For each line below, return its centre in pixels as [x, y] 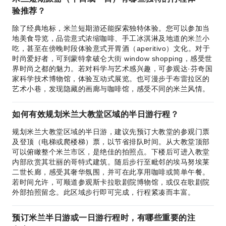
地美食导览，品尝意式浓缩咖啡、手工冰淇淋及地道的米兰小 [111, 38]
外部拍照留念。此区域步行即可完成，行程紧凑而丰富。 [104, 192]
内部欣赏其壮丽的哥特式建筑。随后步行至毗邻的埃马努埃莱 [111, 162]
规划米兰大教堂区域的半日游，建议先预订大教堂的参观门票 [111, 132]
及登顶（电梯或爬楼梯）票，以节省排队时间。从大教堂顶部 [111, 142]
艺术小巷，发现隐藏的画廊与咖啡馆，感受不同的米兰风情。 [111, 89]
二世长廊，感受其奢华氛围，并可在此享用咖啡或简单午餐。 [111, 172]
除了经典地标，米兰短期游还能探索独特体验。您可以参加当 [111, 28]
